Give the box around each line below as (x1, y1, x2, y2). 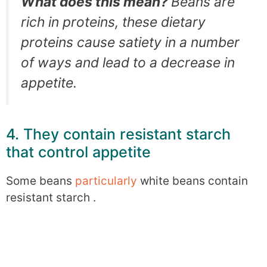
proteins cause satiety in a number (21, 33, 240, 51)
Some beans (6, 173, 75, 188)
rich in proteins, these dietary (21, 13, 206, 30)
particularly (75, 173, 137, 188)
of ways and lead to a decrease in (21, 54, 235, 71)
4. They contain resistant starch (6, 125, 231, 143)
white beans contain (137, 173, 248, 188)
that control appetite (6, 142, 151, 161)
